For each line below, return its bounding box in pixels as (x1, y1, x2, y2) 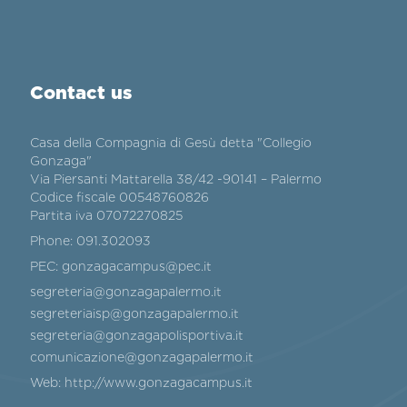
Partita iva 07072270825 (30, 208, 184, 223)
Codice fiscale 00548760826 (30, 190, 210, 205)
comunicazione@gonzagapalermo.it (30, 350, 254, 365)
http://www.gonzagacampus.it (65, 375, 253, 391)
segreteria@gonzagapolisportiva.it (30, 328, 244, 343)
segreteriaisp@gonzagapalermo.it (30, 306, 240, 322)
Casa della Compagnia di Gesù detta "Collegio (30, 135, 313, 151)
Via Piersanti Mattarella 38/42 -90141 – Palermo (30, 172, 323, 187)
